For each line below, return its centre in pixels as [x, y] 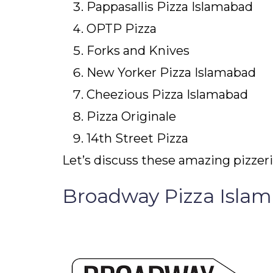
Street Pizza [150, 139]
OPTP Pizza [122, 29]
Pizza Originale [131, 117]
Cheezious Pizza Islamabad [167, 95]
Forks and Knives [138, 51]
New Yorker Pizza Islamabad [171, 73]
